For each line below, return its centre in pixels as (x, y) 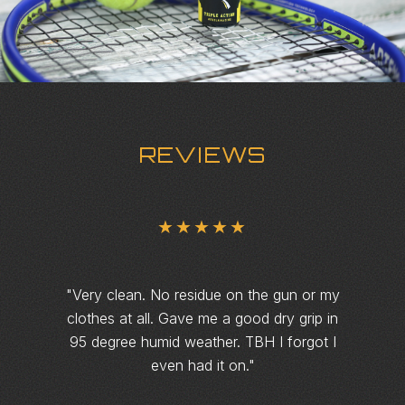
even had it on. (199, 365)
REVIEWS (202, 155)
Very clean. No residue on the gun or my (206, 295)
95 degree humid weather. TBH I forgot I (202, 342)
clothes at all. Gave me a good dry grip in (202, 318)
